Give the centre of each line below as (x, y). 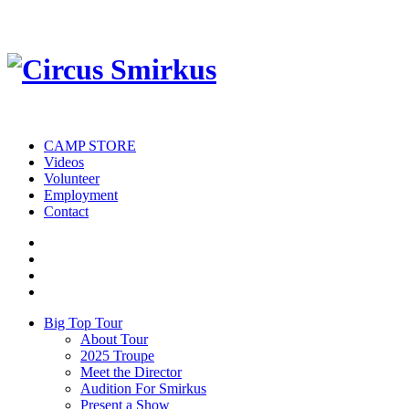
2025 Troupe (117, 355)
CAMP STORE (90, 145)
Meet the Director (131, 372)
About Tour (114, 339)
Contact (66, 211)
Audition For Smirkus (143, 388)
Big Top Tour (83, 322)
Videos (64, 162)
